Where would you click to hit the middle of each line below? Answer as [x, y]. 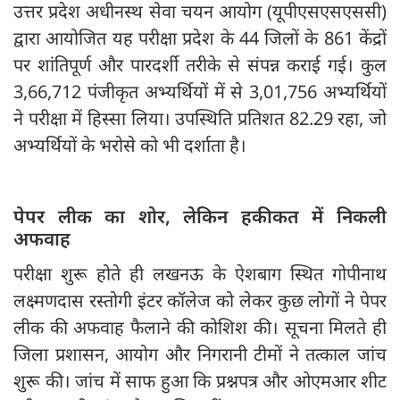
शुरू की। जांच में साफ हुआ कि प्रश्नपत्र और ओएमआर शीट [200, 381]
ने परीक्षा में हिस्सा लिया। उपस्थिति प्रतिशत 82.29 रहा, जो [200, 119]
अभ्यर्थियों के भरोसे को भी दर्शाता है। [130, 146]
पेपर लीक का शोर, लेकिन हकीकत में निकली [200, 217]
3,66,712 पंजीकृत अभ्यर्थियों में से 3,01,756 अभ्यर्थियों [200, 92]
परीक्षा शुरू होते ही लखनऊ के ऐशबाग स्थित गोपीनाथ [200, 274]
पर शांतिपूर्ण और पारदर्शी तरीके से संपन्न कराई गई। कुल [200, 65]
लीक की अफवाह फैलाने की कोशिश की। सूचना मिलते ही [200, 328]
